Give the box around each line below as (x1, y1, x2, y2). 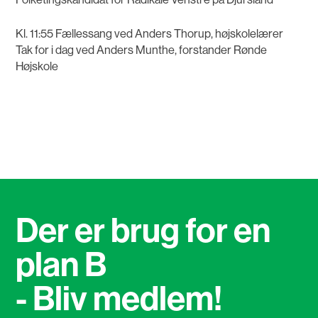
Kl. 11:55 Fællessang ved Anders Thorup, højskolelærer (16, 26, 284, 40)
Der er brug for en (16, 210, 271, 252)
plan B (16, 244, 107, 286)
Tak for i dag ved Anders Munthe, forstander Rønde (16, 43, 268, 57)
